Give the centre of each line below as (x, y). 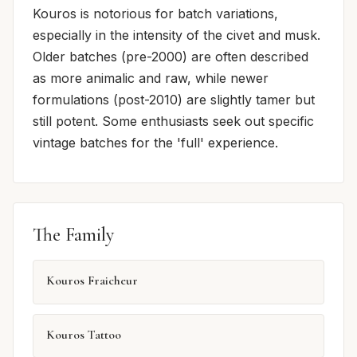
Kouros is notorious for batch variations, (155, 14)
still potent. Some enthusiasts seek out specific (173, 122)
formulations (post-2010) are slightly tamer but (174, 100)
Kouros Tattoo (84, 334)
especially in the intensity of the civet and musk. (177, 35)
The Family (73, 235)
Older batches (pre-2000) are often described (171, 57)
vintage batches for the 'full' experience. (155, 143)
